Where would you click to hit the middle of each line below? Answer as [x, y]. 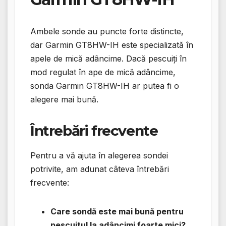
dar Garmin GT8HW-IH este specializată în [112, 45]
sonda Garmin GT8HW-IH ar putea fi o [105, 86]
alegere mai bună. [64, 100]
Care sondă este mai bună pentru [117, 211]
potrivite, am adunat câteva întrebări [100, 169]
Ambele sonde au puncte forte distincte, [107, 32]
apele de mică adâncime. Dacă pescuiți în [108, 59]
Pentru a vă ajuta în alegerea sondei [99, 155]
